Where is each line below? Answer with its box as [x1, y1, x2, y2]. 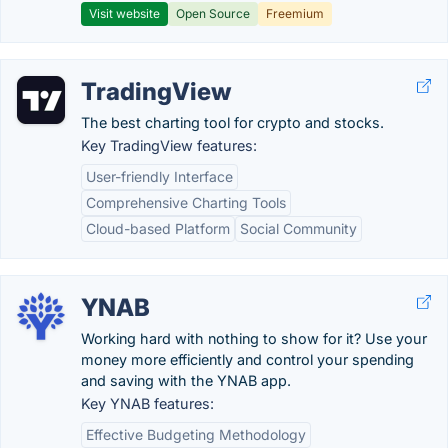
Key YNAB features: [81, 395, 214, 412]
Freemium [266, 6, 324, 21]
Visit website [89, 6, 160, 21]
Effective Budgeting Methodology [86, 426, 306, 443]
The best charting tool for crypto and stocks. [81, 114, 384, 131]
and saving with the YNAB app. [81, 372, 291, 389]
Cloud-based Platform [86, 220, 230, 237]
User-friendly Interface [86, 168, 233, 185]
